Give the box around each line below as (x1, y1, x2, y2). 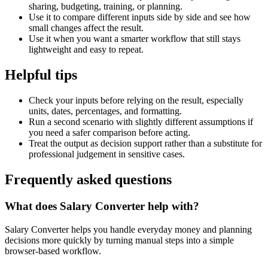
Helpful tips (5, 67, 77, 83)
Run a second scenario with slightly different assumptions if (29, 117, 253, 127)
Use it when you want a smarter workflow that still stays (29, 33, 240, 44)
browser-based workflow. (5, 245, 101, 256)
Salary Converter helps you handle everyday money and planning (5, 224, 252, 234)
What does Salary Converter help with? (5, 199, 199, 212)
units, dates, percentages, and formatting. (29, 106, 182, 117)
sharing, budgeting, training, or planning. (29, 1, 182, 12)
